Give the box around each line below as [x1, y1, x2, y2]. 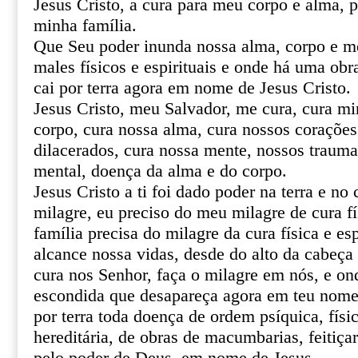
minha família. [34, 16, 137, 35]
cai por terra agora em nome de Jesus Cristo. [34, 78, 351, 97]
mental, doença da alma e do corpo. [34, 161, 287, 181]
